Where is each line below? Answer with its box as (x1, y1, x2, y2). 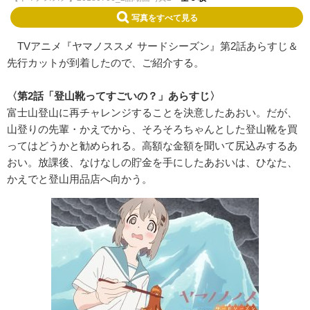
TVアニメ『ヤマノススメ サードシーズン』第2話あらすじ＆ (7, 39, 298, 52)
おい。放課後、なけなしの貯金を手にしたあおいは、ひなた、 (7, 156, 298, 168)
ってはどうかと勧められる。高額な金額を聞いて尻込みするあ (7, 139, 298, 152)
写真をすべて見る (131, 12, 198, 21)
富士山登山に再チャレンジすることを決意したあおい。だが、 (7, 106, 298, 118)
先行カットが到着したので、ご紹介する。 (7, 56, 204, 69)
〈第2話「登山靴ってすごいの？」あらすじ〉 (7, 89, 220, 102)
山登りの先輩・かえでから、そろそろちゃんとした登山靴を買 (7, 122, 298, 135)
